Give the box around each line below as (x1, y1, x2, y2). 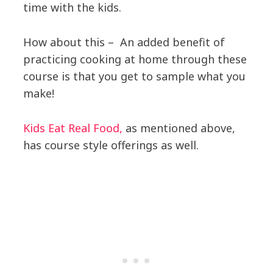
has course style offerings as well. (23, 138, 199, 153)
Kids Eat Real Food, (23, 121, 122, 136)
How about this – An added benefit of (23, 35, 225, 50)
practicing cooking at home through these (23, 52, 247, 67)
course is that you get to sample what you (23, 69, 246, 84)
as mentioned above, (122, 121, 235, 136)
